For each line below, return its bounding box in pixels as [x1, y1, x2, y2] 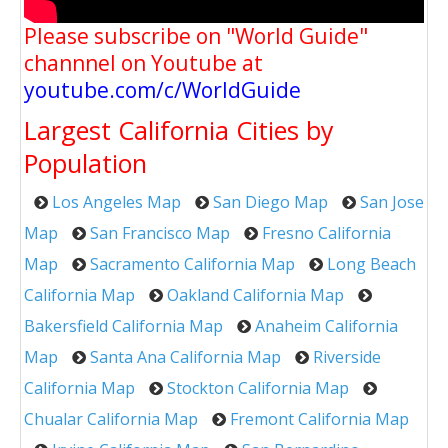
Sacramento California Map [90, 253, 295, 276]
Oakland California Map [167, 284, 344, 307]
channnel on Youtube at [24, 49, 263, 78]
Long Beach [327, 253, 416, 276]
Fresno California [262, 222, 391, 245]
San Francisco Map [90, 222, 230, 245]
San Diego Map [213, 191, 328, 214]
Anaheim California [255, 315, 398, 338]
